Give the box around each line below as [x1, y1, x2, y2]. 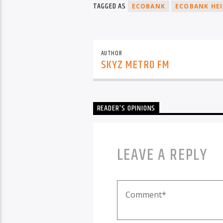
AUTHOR [101, 48, 122, 59]
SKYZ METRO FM [101, 56, 170, 74]
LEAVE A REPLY [116, 143, 208, 168]
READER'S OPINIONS [97, 102, 156, 115]
